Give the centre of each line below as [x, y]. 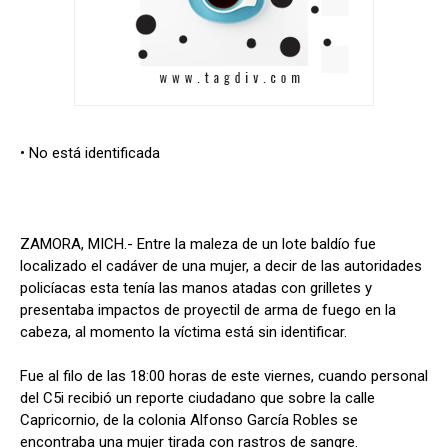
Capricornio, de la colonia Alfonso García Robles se [189, 420]
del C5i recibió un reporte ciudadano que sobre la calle [197, 398]
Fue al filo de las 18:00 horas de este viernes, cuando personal [224, 376]
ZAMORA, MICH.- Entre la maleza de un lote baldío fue [198, 244]
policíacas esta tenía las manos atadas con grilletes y [196, 288]
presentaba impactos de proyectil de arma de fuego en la [208, 310]
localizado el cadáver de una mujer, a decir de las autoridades [221, 266]
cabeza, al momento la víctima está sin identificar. [183, 332]
